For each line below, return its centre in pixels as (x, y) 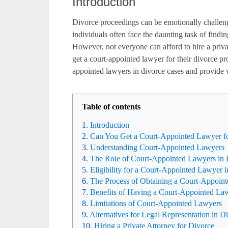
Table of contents (111, 107)
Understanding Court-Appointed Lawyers (157, 147)
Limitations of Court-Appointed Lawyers (156, 203)
